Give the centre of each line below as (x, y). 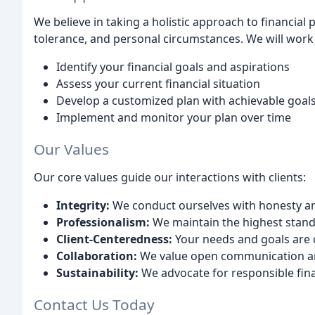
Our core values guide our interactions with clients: (170, 178)
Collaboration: (97, 256)
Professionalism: (103, 223)
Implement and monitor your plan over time (174, 118)
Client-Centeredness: (114, 239)
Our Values (71, 149)
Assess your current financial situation (158, 84)
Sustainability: (97, 273)
